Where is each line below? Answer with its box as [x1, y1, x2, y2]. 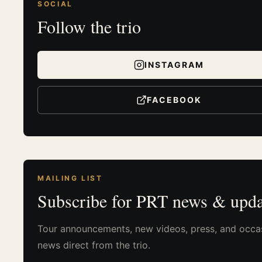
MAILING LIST [37, 173, 103, 182]
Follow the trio [37, 14, 141, 38]
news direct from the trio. [37, 239, 150, 251]
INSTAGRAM [144, 59, 204, 70]
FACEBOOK [146, 94, 202, 105]
